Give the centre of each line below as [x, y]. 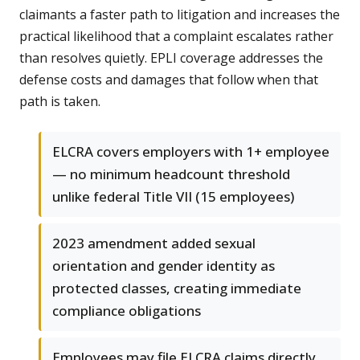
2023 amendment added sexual [154, 243]
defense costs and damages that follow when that [169, 80]
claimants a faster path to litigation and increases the [180, 15]
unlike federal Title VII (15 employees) [173, 197]
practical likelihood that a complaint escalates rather [176, 37]
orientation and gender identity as [164, 266]
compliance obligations [127, 311]
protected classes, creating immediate [177, 288]
